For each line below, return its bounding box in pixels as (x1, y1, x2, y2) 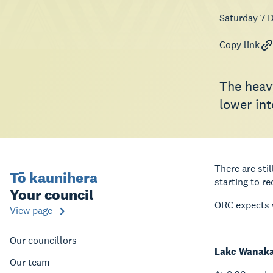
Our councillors (10, 234, 77, 247)
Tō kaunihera (10, 168, 97, 187)
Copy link (219, 38, 260, 51)
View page (10, 204, 52, 217)
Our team (10, 256, 50, 269)
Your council (10, 185, 94, 204)
